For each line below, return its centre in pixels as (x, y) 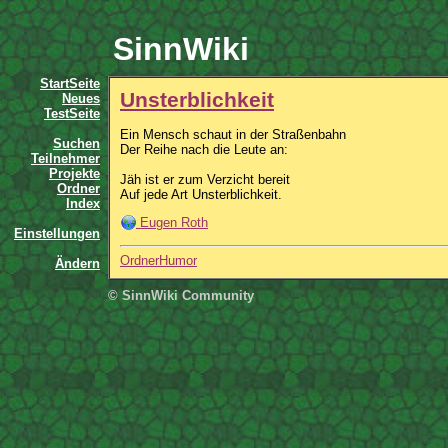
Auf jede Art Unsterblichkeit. (201, 194)
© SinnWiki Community (181, 295)
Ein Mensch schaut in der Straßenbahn (233, 134)
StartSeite (70, 83)
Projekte (74, 173)
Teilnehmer (65, 158)
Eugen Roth (172, 223)
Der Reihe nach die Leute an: (204, 149)
